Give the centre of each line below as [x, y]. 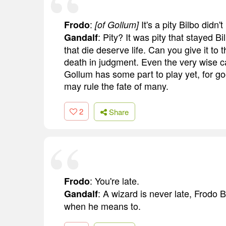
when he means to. [102, 206]
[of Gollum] [117, 25]
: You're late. [115, 180]
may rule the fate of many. [116, 86]
